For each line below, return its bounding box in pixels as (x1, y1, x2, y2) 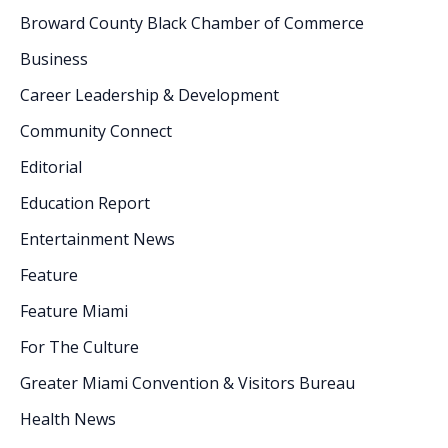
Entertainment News (20, 227, 175, 250)
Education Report (20, 191, 150, 214)
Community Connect (20, 119, 172, 142)
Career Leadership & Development (20, 83, 279, 106)
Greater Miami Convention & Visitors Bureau (20, 371, 355, 394)
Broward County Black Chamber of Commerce (20, 11, 364, 34)
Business (20, 47, 88, 70)
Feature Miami (20, 299, 128, 322)
